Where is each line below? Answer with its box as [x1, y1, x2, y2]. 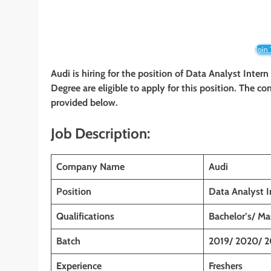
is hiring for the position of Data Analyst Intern [73, 68, 269, 80]
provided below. [51, 97, 118, 109]
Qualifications [56, 210, 114, 222]
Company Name [56, 160, 125, 172]
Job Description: [51, 125, 150, 143]
